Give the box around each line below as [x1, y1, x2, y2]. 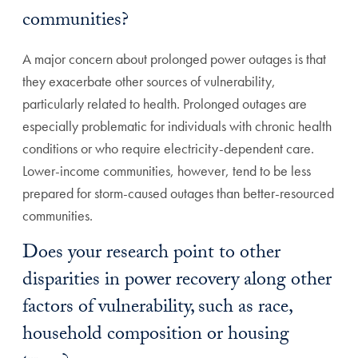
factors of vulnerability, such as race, [22, 292, 292, 325]
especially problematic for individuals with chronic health [22, 117, 332, 135]
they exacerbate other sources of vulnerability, [22, 72, 276, 90]
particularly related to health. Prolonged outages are [22, 94, 307, 113]
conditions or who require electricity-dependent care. [22, 139, 314, 157]
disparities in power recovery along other [22, 265, 332, 298]
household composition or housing [22, 320, 289, 352]
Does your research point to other [22, 238, 280, 271]
